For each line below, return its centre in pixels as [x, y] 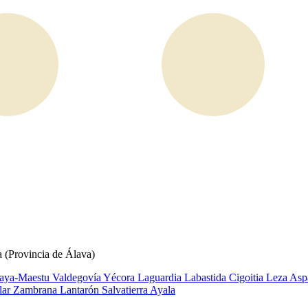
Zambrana [36, 290]
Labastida [207, 277]
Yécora [120, 277]
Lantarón [81, 290]
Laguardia [161, 277]
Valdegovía [78, 277]
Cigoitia [247, 277]
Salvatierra [126, 290]
